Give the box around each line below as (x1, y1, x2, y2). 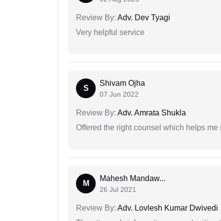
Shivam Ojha (100, 79, 145, 88)
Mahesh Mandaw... (100, 174, 165, 183)
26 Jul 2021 (100, 185, 136, 194)
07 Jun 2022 (100, 90, 139, 99)
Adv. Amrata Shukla (116, 109, 186, 117)
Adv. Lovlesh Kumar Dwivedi (116, 204, 218, 213)
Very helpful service (76, 28, 145, 37)
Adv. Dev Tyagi (116, 13, 170, 22)
